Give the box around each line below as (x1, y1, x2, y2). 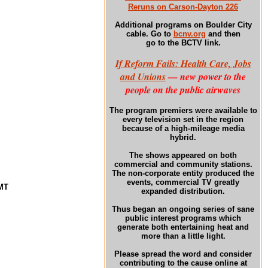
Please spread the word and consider (114, 249, 252, 258)
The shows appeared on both (129, 151, 237, 160)
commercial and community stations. (114, 160, 252, 169)
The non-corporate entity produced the (112, 169, 254, 178)
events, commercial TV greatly (127, 178, 239, 187)
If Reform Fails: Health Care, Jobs (115, 57, 251, 70)
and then (205, 29, 240, 38)
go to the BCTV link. (145, 38, 221, 47)
